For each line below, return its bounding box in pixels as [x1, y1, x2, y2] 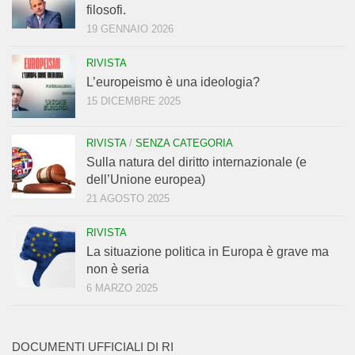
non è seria [86, 261, 149, 276]
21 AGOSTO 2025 [86, 192, 170, 204]
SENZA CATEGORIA [136, 136, 233, 149]
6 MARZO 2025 [86, 281, 158, 294]
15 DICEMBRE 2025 [86, 94, 181, 107]
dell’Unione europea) [86, 172, 205, 186]
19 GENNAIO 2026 [86, 22, 174, 35]
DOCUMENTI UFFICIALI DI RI [12, 340, 174, 353]
